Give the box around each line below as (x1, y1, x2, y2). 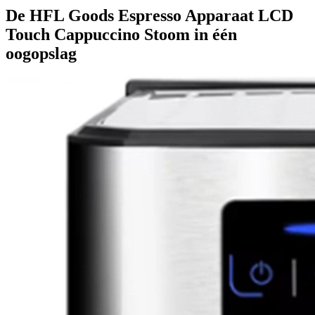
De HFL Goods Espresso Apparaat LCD (6, 6, 293, 25)
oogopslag (6, 44, 77, 63)
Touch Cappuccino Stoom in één (6, 25, 237, 44)
